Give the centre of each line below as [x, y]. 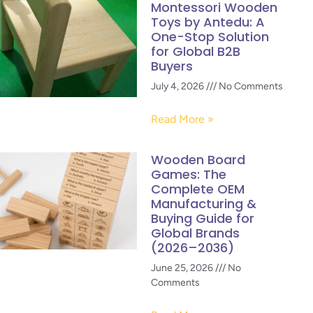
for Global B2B [196, 51]
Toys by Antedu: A [208, 22]
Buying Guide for [203, 218]
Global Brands [195, 233]
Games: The [189, 174]
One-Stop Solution [210, 37]
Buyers [172, 66]
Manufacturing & [204, 204]
